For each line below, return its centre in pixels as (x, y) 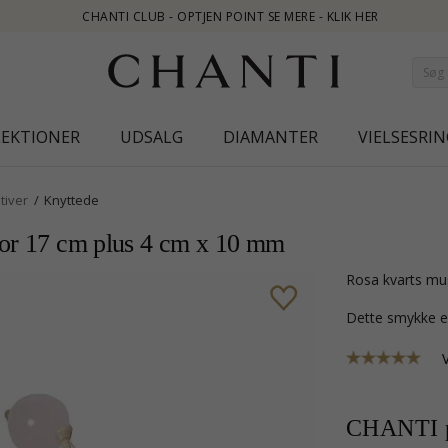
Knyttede (71, 200)
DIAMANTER (270, 137)
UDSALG (151, 137)
